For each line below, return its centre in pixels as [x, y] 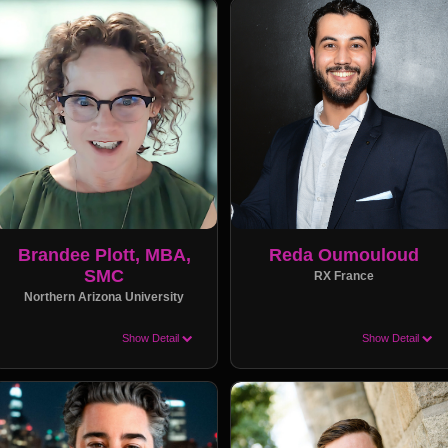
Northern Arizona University [104, 296]
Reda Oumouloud [343, 254]
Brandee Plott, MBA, [104, 254]
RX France [343, 275]
